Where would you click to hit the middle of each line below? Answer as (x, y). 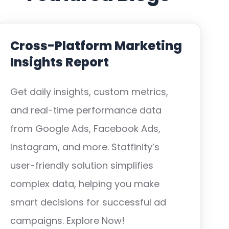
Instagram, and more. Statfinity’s (85, 147)
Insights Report (60, 62)
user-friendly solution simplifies (82, 165)
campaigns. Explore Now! (67, 221)
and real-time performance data (86, 110)
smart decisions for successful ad (88, 202)
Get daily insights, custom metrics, (89, 92)
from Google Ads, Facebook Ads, (85, 129)
